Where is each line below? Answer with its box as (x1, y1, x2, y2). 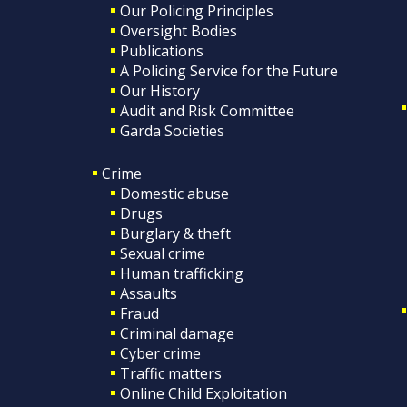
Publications (120, 40, 203, 61)
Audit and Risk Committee (120, 100, 294, 121)
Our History (120, 80, 200, 101)
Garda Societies (120, 120, 224, 141)
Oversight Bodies (120, 20, 237, 41)
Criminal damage (120, 323, 234, 343)
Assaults (120, 283, 177, 303)
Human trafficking (120, 263, 243, 283)
